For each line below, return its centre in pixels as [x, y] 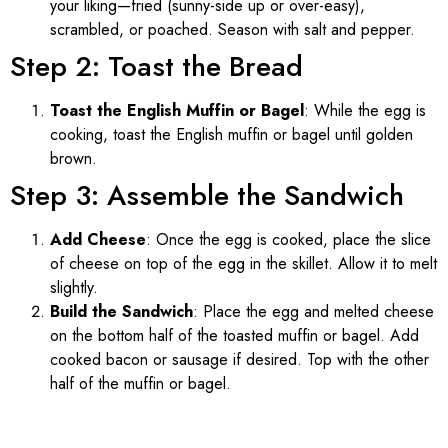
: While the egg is [365, 110]
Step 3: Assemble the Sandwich [207, 195]
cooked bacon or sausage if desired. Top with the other [239, 359]
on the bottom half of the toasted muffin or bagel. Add [234, 335]
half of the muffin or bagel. [140, 383]
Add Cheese [98, 239]
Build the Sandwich [121, 311]
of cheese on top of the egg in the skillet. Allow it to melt [243, 263]
